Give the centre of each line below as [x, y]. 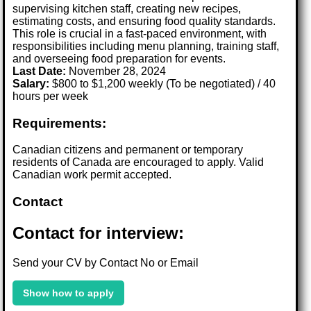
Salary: [31, 83]
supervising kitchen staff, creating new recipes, [127, 8]
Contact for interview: [99, 233]
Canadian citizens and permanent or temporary [128, 150]
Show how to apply [69, 293]
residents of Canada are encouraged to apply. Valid [138, 162]
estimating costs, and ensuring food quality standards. [144, 21]
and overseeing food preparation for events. [119, 58]
